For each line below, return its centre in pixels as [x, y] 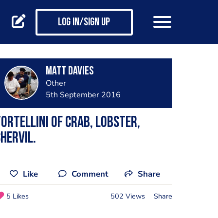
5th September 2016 [83, 95]
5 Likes [17, 196]
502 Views [127, 196]
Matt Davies [70, 72]
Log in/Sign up [84, 23]
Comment [90, 174]
